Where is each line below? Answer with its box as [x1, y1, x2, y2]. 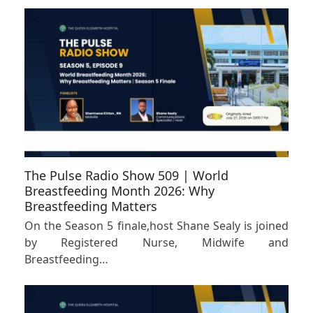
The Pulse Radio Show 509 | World [24, 166, 228, 184]
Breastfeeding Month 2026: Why [24, 182, 214, 199]
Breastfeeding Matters [24, 197, 157, 214]
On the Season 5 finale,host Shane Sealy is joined [24, 217, 289, 233]
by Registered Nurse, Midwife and [24, 234, 289, 250]
